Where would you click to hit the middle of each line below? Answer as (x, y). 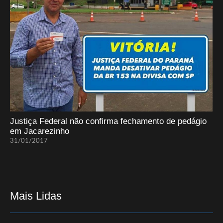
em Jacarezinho (40, 131)
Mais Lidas (36, 196)
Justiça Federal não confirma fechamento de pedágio (108, 121)
